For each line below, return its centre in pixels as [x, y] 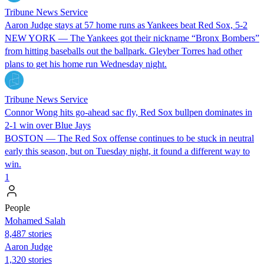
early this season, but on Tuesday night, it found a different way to [127, 151]
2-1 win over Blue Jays [48, 125]
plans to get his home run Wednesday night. [86, 64]
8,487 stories [28, 233]
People [17, 207]
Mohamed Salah [35, 220]
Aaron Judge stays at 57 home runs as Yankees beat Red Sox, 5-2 [126, 25]
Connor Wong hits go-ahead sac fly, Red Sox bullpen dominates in [128, 112]
